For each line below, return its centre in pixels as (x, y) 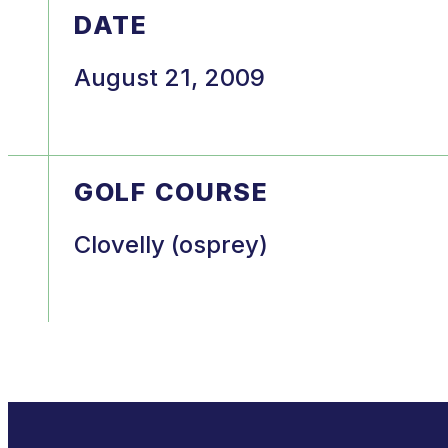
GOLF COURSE (171, 191)
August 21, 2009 (169, 77)
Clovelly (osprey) (171, 244)
